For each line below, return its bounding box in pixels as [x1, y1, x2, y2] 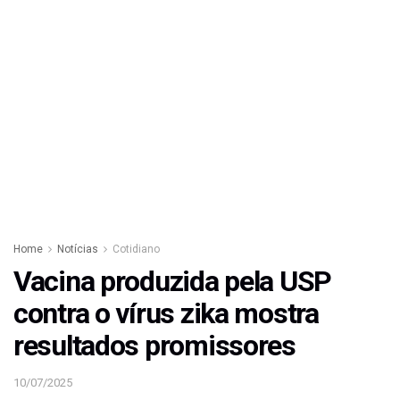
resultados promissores [13, 329, 296, 363]
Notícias [57, 243, 98, 256]
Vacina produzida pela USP [13, 264, 331, 299]
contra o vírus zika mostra [13, 296, 319, 331]
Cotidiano [112, 243, 160, 256]
